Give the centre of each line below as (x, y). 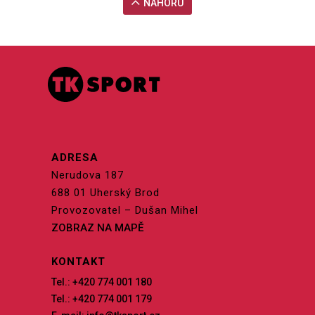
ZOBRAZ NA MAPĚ (97, 228)
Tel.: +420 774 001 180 (102, 282)
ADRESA (75, 158)
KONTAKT (78, 262)
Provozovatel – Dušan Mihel (125, 211)
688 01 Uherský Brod (105, 193)
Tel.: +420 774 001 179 (102, 299)
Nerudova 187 (88, 175)
